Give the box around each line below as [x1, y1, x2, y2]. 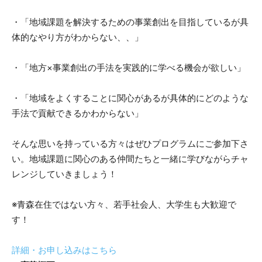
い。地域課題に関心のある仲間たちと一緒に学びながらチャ [12, 153, 249, 165]
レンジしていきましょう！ [12, 168, 117, 180]
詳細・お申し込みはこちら [12, 244, 117, 256]
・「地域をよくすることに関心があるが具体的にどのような [12, 92, 249, 104]
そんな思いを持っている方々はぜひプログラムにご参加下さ [12, 138, 249, 150]
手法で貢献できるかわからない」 [12, 108, 143, 119]
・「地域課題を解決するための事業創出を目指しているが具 [12, 16, 249, 28]
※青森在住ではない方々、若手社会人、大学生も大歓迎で [12, 199, 236, 211]
